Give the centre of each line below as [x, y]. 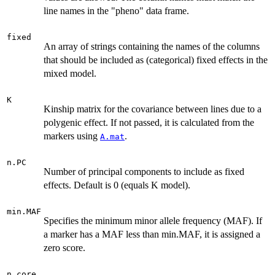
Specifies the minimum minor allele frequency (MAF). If [153, 221]
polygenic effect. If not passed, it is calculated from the [149, 123]
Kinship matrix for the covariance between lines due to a [153, 109]
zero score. [64, 248]
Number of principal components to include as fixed [144, 172]
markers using [72, 136]
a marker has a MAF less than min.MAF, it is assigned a [152, 234]
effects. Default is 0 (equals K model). [117, 185]
